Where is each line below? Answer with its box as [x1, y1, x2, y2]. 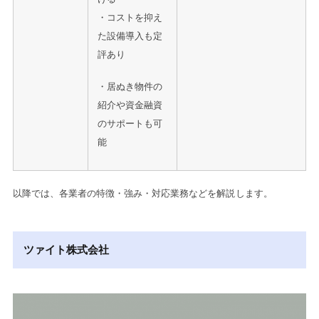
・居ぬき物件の [97, 81, 163, 93]
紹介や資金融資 [97, 100, 163, 111]
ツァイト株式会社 [23, 244, 110, 256]
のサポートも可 [97, 118, 163, 130]
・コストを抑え [97, 11, 163, 23]
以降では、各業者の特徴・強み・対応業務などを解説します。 [12, 188, 273, 199]
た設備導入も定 [97, 30, 163, 41]
